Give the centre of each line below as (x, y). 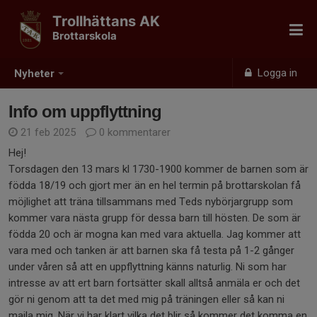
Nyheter (34, 74)
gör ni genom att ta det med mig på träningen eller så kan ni (146, 299)
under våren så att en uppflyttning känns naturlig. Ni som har (148, 267)
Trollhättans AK (106, 21)
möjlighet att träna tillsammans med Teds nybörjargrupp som (151, 202)
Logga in (276, 73)
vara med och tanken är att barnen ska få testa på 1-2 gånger (151, 250)
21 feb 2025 (48, 132)
